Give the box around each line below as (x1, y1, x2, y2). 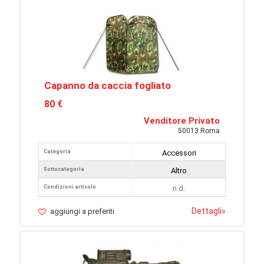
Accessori (161, 148, 196, 157)
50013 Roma (178, 127, 220, 135)
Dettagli (192, 206, 222, 216)
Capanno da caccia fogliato (44, 80, 171, 91)
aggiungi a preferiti (50, 207, 114, 216)
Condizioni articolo (44, 184, 96, 190)
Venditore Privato (144, 115, 220, 126)
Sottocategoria (44, 166, 84, 172)
